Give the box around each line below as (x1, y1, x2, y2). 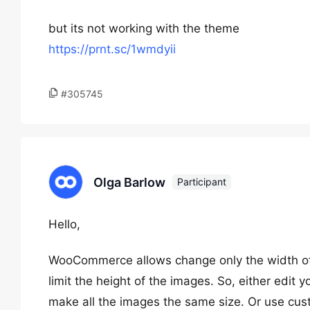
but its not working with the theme (48, 21, 239, 35)
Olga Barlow (93, 174, 165, 190)
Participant (177, 176, 226, 188)
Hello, (48, 217, 80, 231)
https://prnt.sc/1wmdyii (48, 42, 176, 56)
